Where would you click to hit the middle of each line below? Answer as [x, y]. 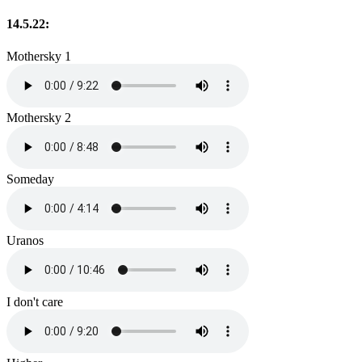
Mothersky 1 [39, 56]
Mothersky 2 [39, 117]
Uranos [25, 240]
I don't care [35, 301]
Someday [30, 179]
